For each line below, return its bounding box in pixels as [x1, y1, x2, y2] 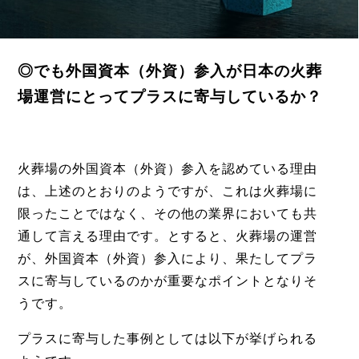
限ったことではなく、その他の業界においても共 [17, 207, 317, 221]
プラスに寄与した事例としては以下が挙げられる [17, 332, 317, 346]
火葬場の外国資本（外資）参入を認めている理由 [17, 162, 317, 176]
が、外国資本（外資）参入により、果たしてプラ [17, 252, 317, 266]
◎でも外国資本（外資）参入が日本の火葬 [17, 63, 322, 80]
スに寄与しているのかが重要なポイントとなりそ [17, 274, 317, 288]
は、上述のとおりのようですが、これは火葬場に [17, 184, 317, 199]
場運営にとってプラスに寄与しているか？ [17, 88, 322, 106]
